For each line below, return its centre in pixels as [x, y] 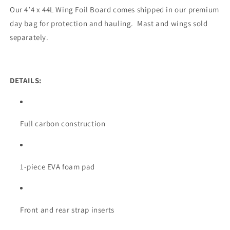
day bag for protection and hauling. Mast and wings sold [109, 23]
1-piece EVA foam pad [57, 167]
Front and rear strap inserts [67, 210]
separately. [29, 37]
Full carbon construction [63, 123]
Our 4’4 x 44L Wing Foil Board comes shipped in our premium [114, 9]
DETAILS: [26, 80]
